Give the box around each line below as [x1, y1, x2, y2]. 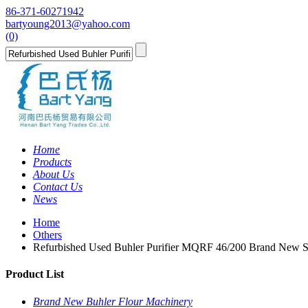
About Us [33, 168, 74, 180]
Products [33, 156, 71, 168]
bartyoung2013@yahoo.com [5, 18, 130, 30]
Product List [5, 268, 64, 280]
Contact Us [33, 181, 82, 192]
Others [33, 229, 62, 241]
